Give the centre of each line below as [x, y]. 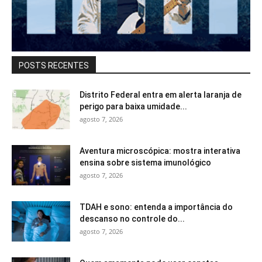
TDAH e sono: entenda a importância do [156, 207]
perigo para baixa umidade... [133, 106]
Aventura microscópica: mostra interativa [160, 151]
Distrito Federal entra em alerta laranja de [161, 94]
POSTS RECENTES [54, 65]
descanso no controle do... [132, 218]
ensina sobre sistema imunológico [145, 162]
